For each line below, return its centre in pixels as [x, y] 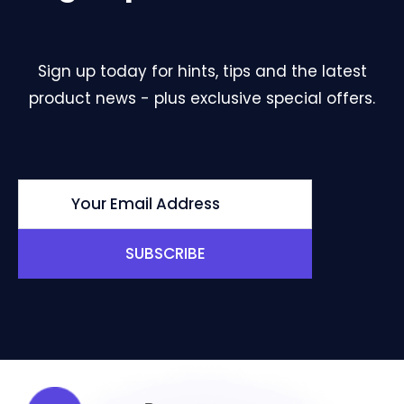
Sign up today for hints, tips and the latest [202, 71]
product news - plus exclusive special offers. [202, 98]
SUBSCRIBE [165, 253]
